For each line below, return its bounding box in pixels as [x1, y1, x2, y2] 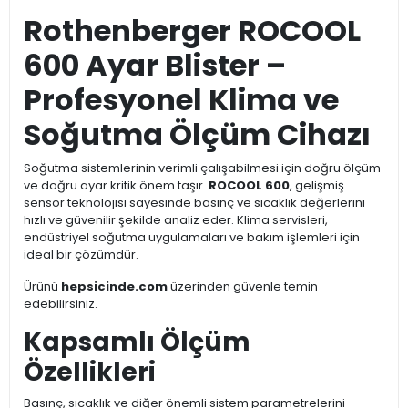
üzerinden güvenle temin [168, 278, 318, 296]
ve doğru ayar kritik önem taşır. [24, 177, 209, 195]
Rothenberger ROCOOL [24, 10, 361, 52]
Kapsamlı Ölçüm [24, 324, 250, 361]
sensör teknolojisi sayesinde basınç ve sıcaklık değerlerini [24, 194, 365, 212]
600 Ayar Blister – [24, 45, 286, 87]
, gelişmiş [290, 177, 344, 195]
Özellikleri [24, 354, 156, 391]
